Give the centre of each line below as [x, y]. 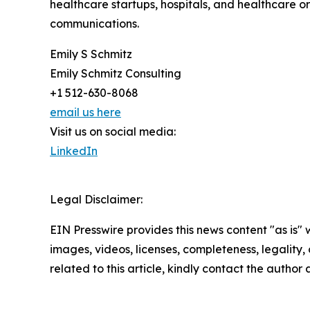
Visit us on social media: [113, 132]
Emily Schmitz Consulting [116, 74]
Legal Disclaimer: [96, 200]
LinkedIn [74, 151]
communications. [94, 24]
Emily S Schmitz [91, 54]
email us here [85, 112]
